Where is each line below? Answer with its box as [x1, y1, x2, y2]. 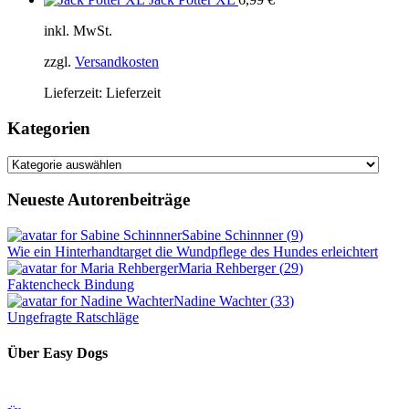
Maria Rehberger [178, 259, 279, 276]
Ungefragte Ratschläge [7, 309, 139, 325]
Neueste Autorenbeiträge [7, 190, 190, 210]
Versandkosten [75, 54, 159, 70]
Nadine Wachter [173, 292, 270, 309]
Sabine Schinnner [182, 226, 287, 243]
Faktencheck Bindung [7, 276, 134, 292]
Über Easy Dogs [7, 345, 108, 362]
